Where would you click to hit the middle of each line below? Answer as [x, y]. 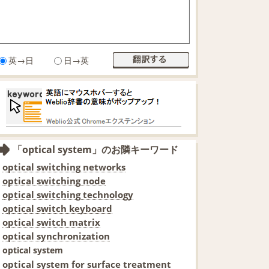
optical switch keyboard [57, 208]
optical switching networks [64, 167]
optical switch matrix [51, 222]
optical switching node [54, 180]
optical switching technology [68, 194]
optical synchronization [56, 236]
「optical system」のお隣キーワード [95, 149]
